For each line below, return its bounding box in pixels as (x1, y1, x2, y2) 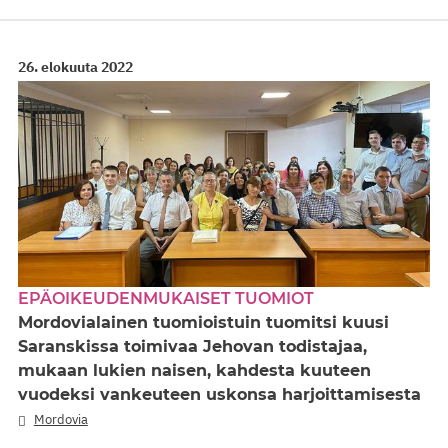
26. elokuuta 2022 (18, 57, 133, 76)
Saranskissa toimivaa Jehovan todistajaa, (18, 336, 367, 356)
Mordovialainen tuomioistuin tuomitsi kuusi (18, 312, 389, 332)
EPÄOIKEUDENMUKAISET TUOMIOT (18, 288, 314, 308)
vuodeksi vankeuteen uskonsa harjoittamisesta (18, 384, 421, 404)
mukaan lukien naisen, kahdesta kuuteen (18, 360, 371, 380)
